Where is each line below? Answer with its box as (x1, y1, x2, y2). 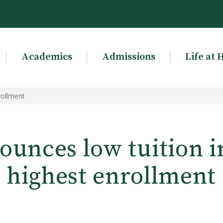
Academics (21, 51, 72, 63)
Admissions (102, 51, 155, 63)
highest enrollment (6, 162, 217, 192)
